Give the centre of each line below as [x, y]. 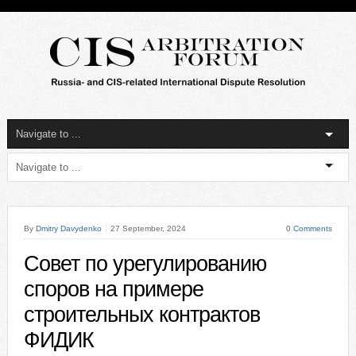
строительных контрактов [141, 315]
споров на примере [113, 289]
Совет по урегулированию [145, 264]
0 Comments [310, 228]
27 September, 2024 [148, 228]
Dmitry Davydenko [68, 228]
